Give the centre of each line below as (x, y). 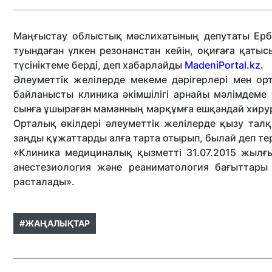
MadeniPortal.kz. (224, 65)
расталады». (44, 182)
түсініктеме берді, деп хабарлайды (99, 65)
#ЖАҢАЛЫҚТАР (55, 223)
